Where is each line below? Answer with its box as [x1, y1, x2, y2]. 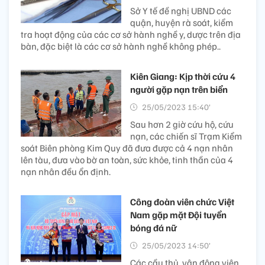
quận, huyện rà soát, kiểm [130, 16, 233, 28]
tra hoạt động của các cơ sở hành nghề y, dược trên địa [21, 28, 241, 40]
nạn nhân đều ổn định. [21, 165, 111, 177]
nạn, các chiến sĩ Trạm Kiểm [130, 130, 242, 142]
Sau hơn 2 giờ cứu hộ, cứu [130, 118, 234, 130]
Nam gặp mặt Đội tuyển [130, 208, 227, 221]
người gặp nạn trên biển [130, 83, 228, 95]
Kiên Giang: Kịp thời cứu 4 [130, 70, 235, 82]
